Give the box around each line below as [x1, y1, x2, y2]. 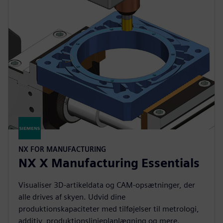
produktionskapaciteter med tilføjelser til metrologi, [18, 204, 199, 214]
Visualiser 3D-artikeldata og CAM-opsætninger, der [18, 180, 195, 190]
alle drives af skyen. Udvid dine [18, 192, 125, 202]
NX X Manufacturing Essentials [18, 156, 200, 170]
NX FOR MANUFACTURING [18, 145, 106, 153]
